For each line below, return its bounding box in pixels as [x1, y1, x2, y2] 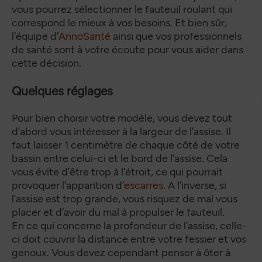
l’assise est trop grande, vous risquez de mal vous [12, 192, 237, 206]
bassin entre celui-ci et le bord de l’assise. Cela [12, 152, 227, 166]
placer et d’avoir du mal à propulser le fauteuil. [12, 206, 227, 219]
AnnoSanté [58, 30, 111, 43]
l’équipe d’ [12, 30, 58, 43]
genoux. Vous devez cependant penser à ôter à [12, 246, 230, 260]
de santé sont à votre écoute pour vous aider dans [12, 43, 243, 57]
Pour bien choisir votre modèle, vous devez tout [12, 112, 232, 125]
